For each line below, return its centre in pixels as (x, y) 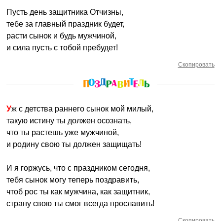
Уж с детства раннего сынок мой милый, (83, 109)
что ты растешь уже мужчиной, (63, 132)
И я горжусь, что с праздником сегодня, (78, 168)
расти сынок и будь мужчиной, (62, 36)
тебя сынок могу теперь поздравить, (73, 180)
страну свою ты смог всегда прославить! (81, 203)
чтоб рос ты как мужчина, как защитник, (78, 192)
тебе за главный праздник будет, (66, 24)
